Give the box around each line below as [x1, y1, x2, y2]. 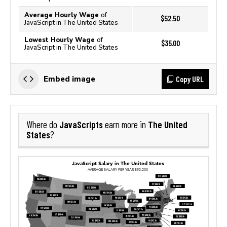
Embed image [44, 74, 95, 83]
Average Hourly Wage [24, 11, 101, 19]
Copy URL [176, 74, 204, 84]
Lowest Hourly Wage [24, 36, 97, 44]
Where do [26, 119, 59, 130]
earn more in [103, 119, 148, 130]
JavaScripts [59, 119, 103, 130]
